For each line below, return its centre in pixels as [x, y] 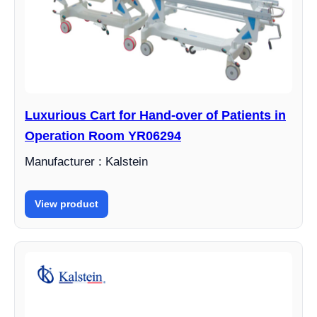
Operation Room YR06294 [103, 136]
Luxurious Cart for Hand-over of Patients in [155, 115]
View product [67, 204]
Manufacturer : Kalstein [86, 162]
